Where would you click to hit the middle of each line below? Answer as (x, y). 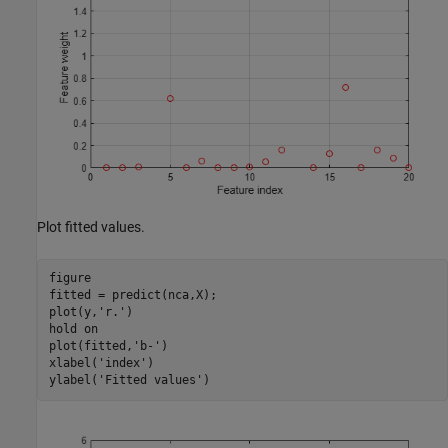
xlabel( (73, 363)
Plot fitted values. (91, 226)
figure (69, 278)
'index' (122, 363)
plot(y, (73, 312)
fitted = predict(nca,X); (132, 295)
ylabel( (73, 380)
